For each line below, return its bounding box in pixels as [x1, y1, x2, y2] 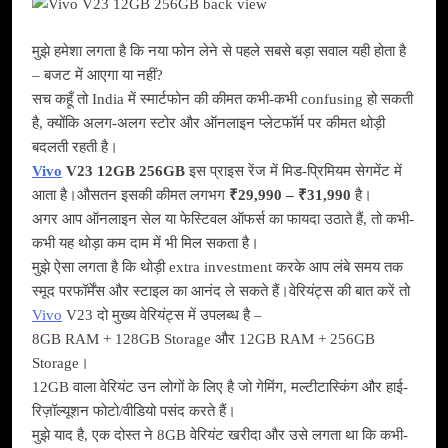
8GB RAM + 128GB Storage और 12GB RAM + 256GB [32, 330, 375, 347]
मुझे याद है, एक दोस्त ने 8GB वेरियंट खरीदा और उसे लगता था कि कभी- [32, 426, 408, 443]
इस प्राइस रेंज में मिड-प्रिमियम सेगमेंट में [185, 162, 402, 179]
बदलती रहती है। [32, 138, 118, 155]
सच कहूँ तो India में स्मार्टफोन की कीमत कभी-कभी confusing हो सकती [32, 90, 413, 107]
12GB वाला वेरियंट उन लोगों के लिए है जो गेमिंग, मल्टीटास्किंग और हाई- [32, 378, 408, 395]
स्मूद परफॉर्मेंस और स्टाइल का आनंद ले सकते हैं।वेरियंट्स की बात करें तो [32, 282, 410, 299]
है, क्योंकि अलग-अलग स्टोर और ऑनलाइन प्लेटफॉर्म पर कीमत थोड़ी [32, 114, 385, 131]
